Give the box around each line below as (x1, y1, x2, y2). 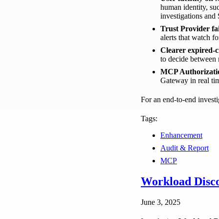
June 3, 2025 (141, 198, 180, 207)
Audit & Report (160, 144, 209, 153)
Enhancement (160, 131, 202, 140)
